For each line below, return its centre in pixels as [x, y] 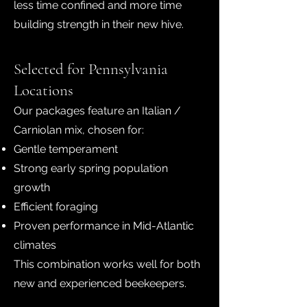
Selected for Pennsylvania [91, 69]
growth [32, 187]
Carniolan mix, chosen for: [79, 130]
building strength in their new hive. [99, 24]
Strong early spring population [91, 168]
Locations [44, 90]
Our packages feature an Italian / [97, 111]
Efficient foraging [56, 207]
